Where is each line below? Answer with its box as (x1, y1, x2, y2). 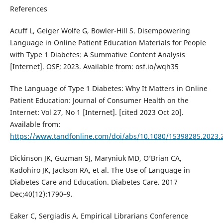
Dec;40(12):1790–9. (9, 189, 73, 199)
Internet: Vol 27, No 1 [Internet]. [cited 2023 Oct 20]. (9, 108, 184, 117)
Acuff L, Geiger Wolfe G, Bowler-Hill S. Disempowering (9, 26, 190, 36)
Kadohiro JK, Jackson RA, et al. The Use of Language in (9, 165, 190, 175)
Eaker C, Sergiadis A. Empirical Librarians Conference (9, 211, 188, 221)
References (9, 4, 47, 14)
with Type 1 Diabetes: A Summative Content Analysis (9, 50, 185, 60)
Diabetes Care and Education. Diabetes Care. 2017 (9, 177, 178, 187)
